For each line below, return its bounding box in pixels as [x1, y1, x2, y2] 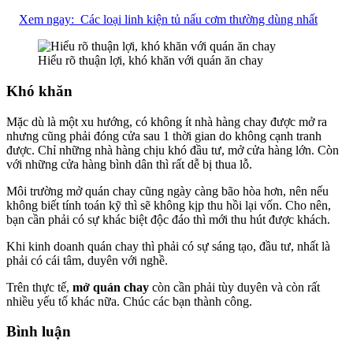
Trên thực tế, [6, 280, 72, 294]
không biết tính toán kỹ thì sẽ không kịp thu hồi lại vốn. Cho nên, [6, 198, 331, 212]
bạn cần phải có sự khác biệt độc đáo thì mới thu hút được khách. [6, 212, 330, 226]
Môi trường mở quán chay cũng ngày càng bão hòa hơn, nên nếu [6, 184, 329, 198]
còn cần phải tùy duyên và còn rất [149, 280, 320, 294]
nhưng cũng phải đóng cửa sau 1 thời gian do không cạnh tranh [6, 128, 321, 143]
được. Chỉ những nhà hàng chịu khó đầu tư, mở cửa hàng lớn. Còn [6, 143, 339, 157]
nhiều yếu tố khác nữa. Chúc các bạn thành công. [6, 294, 252, 308]
